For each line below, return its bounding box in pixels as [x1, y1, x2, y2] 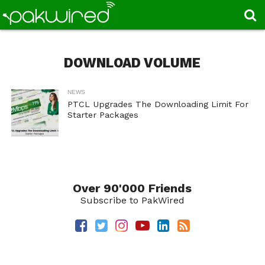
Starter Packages [67, 110, 138, 119]
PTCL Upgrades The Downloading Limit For [67, 99, 248, 109]
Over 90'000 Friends [73, 181, 192, 195]
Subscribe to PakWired [80, 195, 185, 206]
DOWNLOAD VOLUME [64, 55, 201, 70]
